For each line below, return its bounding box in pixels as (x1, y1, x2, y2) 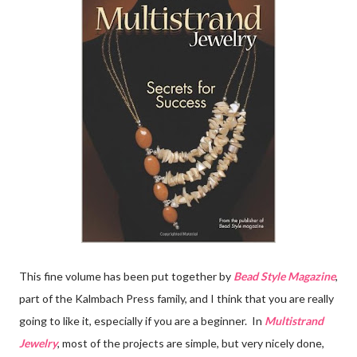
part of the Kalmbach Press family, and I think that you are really (19, 291, 334, 305)
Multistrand (265, 313, 324, 328)
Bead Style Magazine (233, 269, 335, 283)
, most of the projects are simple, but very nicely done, (57, 335, 324, 350)
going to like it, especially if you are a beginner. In (19, 313, 265, 328)
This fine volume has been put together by (19, 269, 233, 283)
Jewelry (19, 335, 57, 350)
